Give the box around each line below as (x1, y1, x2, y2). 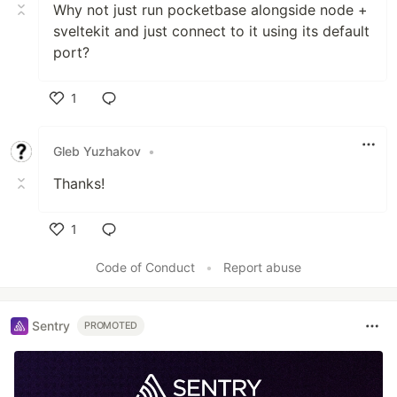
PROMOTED (84, 320, 138, 332)
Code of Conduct (96, 259, 195, 275)
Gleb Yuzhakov (53, 144, 141, 160)
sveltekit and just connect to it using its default (53, 21, 370, 40)
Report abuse (223, 259, 301, 275)
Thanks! (53, 174, 105, 192)
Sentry (32, 318, 70, 334)
